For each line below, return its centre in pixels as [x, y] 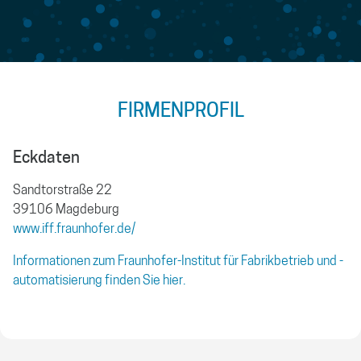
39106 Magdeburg [66, 211]
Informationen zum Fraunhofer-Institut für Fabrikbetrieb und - [178, 262]
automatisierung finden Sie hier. [99, 282]
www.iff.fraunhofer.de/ [74, 230]
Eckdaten [46, 159]
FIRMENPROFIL [180, 112]
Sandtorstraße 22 [62, 191]
